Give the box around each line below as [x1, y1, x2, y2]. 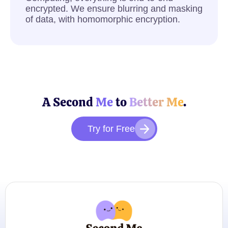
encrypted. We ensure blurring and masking [25, 3, 203, 14]
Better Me [129, 94, 183, 110]
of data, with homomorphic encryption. [25, 14, 180, 24]
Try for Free [87, 123, 135, 134]
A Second [42, 94, 96, 110]
